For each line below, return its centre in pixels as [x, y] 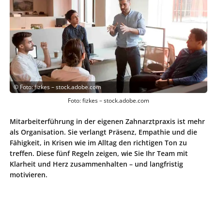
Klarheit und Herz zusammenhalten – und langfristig [96, 164]
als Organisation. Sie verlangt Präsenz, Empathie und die [103, 132]
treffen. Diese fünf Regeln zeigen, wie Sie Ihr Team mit [99, 153]
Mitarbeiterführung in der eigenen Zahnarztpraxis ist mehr [107, 121]
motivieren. [29, 174]
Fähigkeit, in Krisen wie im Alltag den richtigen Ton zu [98, 142]
